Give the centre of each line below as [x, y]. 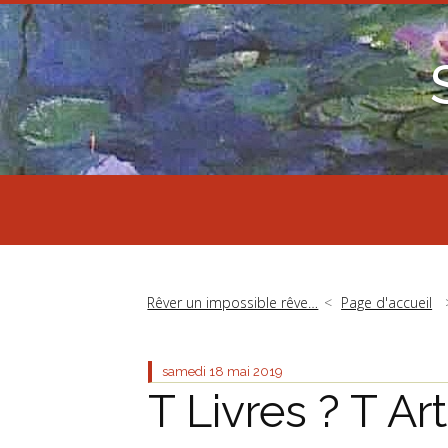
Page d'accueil [387, 302]
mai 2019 [255, 371]
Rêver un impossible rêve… [233, 302]
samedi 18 [193, 371]
